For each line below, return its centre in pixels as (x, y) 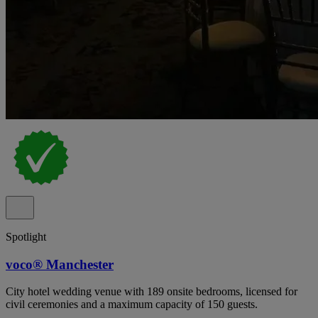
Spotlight (26, 236)
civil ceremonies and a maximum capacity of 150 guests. (132, 305)
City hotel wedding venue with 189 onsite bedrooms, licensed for (152, 292)
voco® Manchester (60, 264)
